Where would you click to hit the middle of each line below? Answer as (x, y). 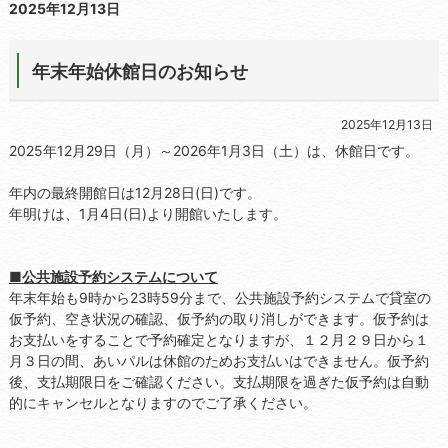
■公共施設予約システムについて (113, 276)
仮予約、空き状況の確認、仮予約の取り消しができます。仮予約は (218, 318)
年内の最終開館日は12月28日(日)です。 (134, 192)
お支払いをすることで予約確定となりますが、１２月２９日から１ (218, 339)
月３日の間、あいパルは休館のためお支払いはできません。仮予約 (218, 360)
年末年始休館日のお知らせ (139, 71)
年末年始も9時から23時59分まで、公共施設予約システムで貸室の (219, 297)
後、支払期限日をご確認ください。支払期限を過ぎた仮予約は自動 (218, 381)
